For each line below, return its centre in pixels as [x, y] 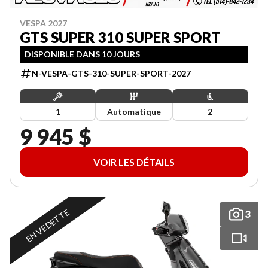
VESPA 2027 [43, 23]
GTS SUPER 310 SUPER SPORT [120, 37]
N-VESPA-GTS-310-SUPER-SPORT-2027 [111, 73]
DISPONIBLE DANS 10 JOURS [82, 54]
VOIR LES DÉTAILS [134, 162]
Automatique [134, 111]
